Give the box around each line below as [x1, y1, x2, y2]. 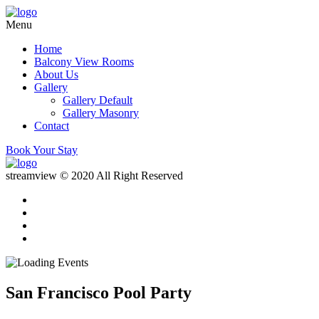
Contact [34, 120, 69, 132]
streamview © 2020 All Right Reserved [6, 169, 183, 182]
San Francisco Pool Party [6, 283, 192, 302]
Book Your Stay [6, 144, 78, 156]
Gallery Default [63, 94, 132, 106]
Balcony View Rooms [34, 56, 134, 68]
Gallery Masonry [63, 107, 139, 119]
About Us [34, 68, 78, 80]
